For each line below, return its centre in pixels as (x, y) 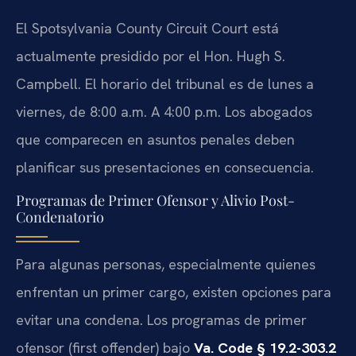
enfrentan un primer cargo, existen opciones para (174, 292)
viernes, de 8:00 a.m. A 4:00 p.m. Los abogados (164, 112)
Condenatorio (60, 217)
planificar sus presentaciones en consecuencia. (165, 168)
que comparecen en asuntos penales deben (155, 140)
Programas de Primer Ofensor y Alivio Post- (155, 201)
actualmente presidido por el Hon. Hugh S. (151, 56)
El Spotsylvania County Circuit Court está (147, 29)
